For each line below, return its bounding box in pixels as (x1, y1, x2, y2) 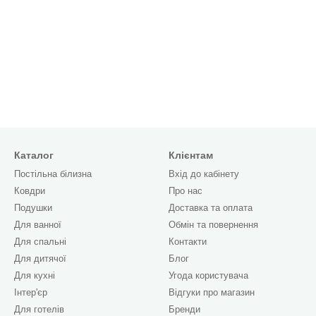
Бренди (169, 304, 200, 315)
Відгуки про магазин (169, 287, 255, 298)
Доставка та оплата (169, 202, 253, 213)
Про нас (169, 186, 202, 196)
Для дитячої (14, 253, 66, 264)
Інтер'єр (14, 287, 47, 298)
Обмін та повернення (169, 219, 258, 230)
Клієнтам (169, 150, 213, 161)
